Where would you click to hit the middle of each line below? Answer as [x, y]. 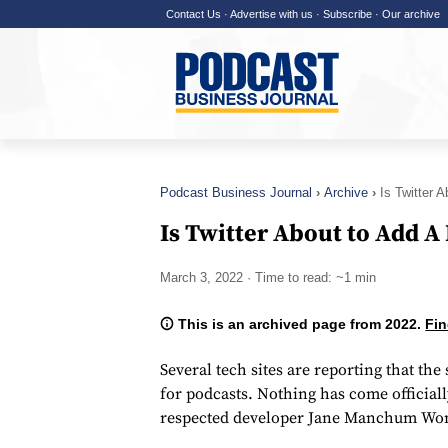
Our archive [410, 14]
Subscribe [347, 14]
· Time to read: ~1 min [309, 278]
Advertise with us [271, 14]
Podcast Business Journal [236, 192]
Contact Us [193, 14]
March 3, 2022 [201, 278]
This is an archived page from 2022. [300, 324]
